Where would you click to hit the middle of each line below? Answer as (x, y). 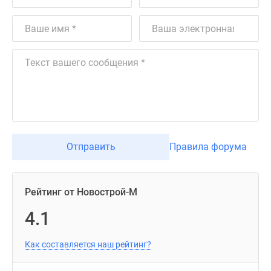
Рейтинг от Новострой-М (81, 192)
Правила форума (208, 147)
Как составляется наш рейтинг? (88, 244)
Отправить (91, 147)
